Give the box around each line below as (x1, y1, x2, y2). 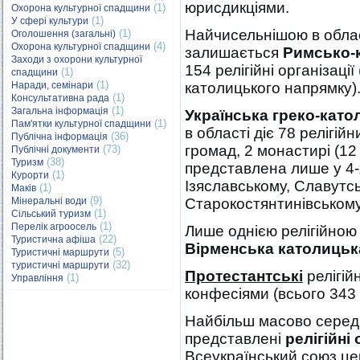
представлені (185, 330, 285, 347)
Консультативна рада (11, 92, 109, 104)
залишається (185, 44, 283, 61)
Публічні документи (11, 144, 100, 155)
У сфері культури (11, 15, 88, 27)
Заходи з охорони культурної (11, 54, 142, 65)
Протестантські (185, 268, 303, 284)
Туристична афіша (11, 234, 96, 245)
